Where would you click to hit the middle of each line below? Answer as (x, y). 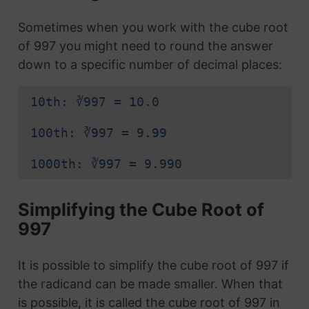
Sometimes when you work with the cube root (153, 28)
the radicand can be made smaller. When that (150, 284)
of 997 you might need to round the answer (145, 46)
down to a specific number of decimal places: (150, 65)
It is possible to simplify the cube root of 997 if (153, 266)
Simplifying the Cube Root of (141, 209)
